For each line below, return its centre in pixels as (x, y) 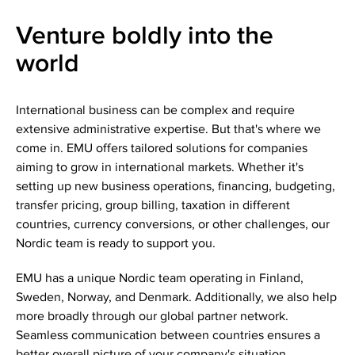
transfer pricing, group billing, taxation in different (153, 206)
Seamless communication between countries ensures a (168, 336)
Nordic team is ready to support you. (116, 244)
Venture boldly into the (145, 36)
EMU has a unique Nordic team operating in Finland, (160, 279)
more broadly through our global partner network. (152, 317)
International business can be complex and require (155, 111)
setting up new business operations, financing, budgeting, (176, 187)
